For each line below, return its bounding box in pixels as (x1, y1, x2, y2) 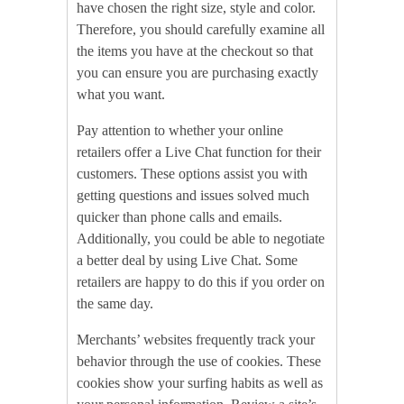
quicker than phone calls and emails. (77, 209, 282, 225)
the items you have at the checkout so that (77, 43, 313, 60)
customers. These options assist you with (77, 166, 308, 182)
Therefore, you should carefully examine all (77, 22, 325, 38)
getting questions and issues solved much (77, 188, 309, 204)
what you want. (77, 87, 165, 103)
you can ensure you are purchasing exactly (77, 65, 318, 81)
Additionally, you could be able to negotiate (77, 231, 325, 247)
